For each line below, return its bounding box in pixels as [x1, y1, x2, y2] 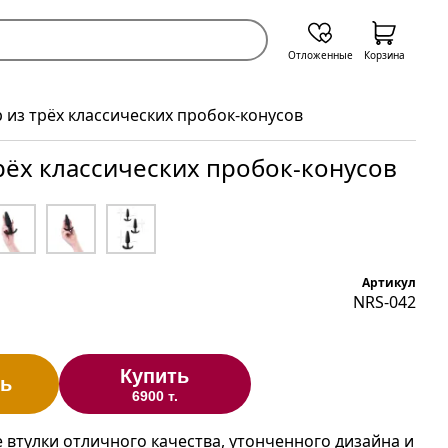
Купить [120, 364, 190, 387]
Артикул [362, 274, 416, 291]
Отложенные [288, 48, 353, 62]
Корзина [363, 48, 405, 62]
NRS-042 [353, 291, 416, 313]
